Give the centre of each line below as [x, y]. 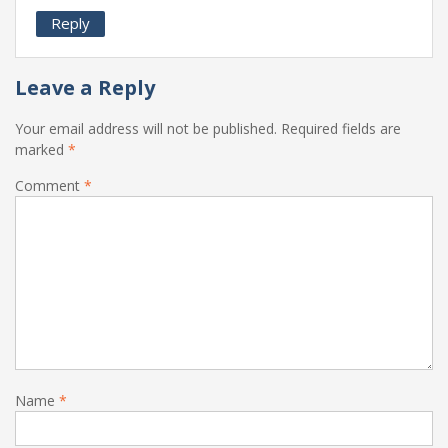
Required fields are [341, 128]
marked [41, 149]
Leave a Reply [85, 87]
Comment [49, 185]
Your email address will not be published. [146, 128]
